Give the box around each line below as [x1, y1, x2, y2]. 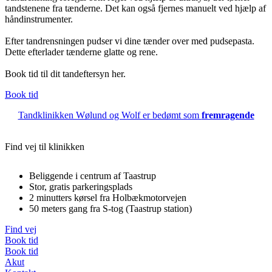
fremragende [201, 110, 254, 121]
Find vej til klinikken [5, 141, 84, 152]
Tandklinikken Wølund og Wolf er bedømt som [18, 110, 202, 121]
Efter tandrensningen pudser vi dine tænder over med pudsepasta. [5, 36, 254, 47]
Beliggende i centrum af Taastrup [29, 171, 156, 182]
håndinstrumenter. [5, 14, 73, 25]
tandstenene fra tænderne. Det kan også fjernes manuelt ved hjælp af [5, 3, 266, 14]
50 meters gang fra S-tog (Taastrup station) [29, 203, 192, 214]
